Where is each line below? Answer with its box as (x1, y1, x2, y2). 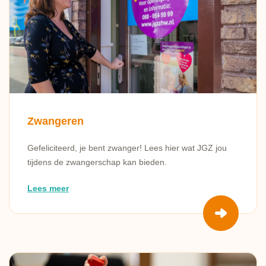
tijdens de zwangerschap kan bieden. (27, 157, 167, 167)
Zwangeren (27, 115, 84, 127)
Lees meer (27, 183, 69, 193)
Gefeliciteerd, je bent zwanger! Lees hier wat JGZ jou (27, 143, 227, 153)
